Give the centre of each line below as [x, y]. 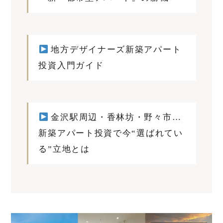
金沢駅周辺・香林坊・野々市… [115, 117]
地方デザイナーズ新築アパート [115, 50]
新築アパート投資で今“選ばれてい [111, 133]
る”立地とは [64, 149]
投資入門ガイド [71, 66]
